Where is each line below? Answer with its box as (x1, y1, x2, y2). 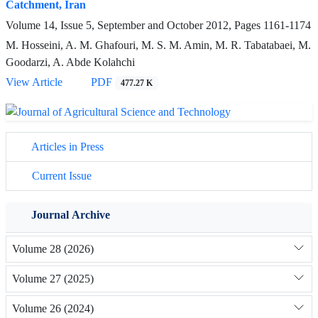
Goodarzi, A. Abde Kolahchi (6, 55, 135, 70)
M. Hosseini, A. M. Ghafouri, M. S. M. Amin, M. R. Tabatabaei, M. (6, 38, 311, 53)
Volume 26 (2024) (12, 302, 94, 316)
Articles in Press (29, 139, 104, 153)
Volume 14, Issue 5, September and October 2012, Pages (6, 18, 263, 33)
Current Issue (29, 168, 92, 182)
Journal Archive (31, 207, 110, 221)
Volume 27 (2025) (12, 272, 94, 286)
